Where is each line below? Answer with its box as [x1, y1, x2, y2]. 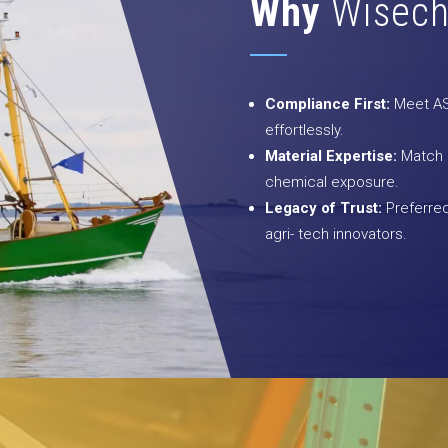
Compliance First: [265, 95, 390, 113]
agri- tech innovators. [265, 225, 407, 243]
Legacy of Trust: [265, 199, 382, 217]
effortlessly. [265, 121, 344, 139]
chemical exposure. [265, 173, 399, 191]
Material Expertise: [265, 147, 397, 165]
